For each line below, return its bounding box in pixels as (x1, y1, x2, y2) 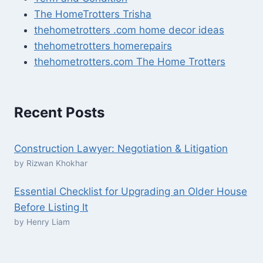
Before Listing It (14, 201, 88, 214)
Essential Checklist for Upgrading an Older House (14, 186, 247, 198)
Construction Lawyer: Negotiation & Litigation (14, 143, 228, 155)
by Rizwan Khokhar (14, 159, 87, 168)
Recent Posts (14, 104, 104, 122)
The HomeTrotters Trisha (34, 8, 151, 20)
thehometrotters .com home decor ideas (34, 23, 224, 36)
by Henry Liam (14, 217, 70, 227)
